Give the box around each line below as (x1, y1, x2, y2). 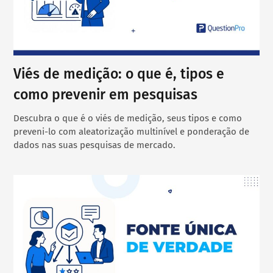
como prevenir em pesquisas (13, 86, 198, 104)
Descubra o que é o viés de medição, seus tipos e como (13, 113, 243, 124)
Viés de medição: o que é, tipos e (13, 65, 225, 83)
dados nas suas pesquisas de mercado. (13, 140, 176, 151)
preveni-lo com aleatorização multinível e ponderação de (13, 126, 250, 138)
